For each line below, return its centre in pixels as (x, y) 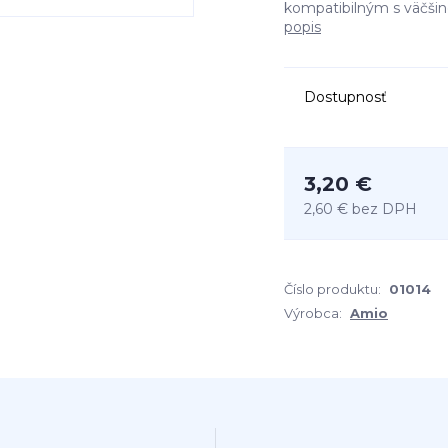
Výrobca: (313, 313)
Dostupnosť (345, 97)
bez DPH (384, 209)
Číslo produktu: (332, 289)
